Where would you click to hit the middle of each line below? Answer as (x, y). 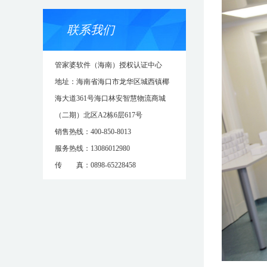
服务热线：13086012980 (92, 148)
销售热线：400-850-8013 (93, 132)
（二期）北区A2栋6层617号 (99, 115)
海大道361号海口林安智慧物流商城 (110, 98)
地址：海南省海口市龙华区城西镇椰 (112, 82)
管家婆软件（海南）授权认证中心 (108, 65)
